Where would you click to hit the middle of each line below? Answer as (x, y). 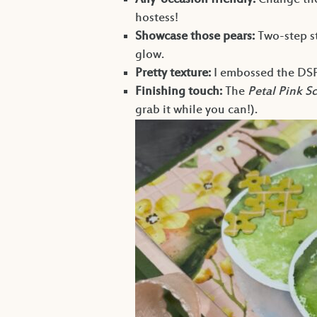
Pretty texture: (173, 74)
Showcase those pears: (195, 37)
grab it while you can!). (196, 111)
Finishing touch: (178, 92)
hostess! (156, 19)
